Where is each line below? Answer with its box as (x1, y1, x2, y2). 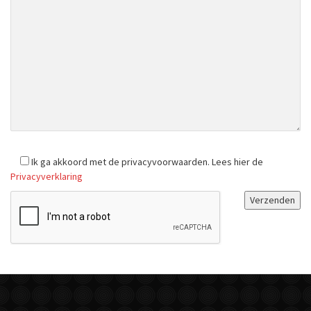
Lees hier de (210, 155, 263, 168)
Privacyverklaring (10, 169, 83, 183)
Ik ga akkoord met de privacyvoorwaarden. (31, 155, 210, 168)
